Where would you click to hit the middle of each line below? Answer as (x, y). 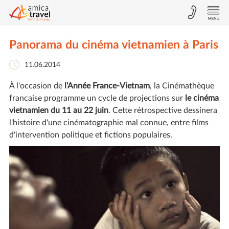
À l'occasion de (37, 86)
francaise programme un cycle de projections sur (97, 98)
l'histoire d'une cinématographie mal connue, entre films (109, 123)
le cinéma (202, 98)
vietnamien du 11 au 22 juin (59, 111)
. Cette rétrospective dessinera (163, 111)
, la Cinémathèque (182, 86)
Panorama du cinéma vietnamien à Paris (113, 45)
